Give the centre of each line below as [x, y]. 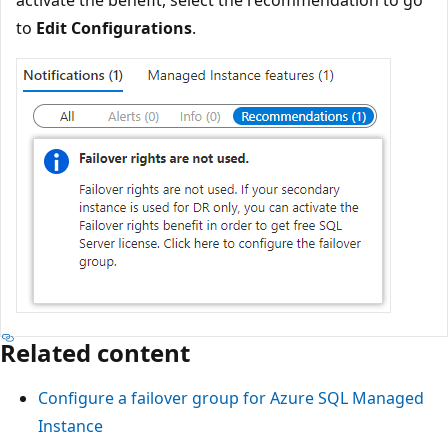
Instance [70, 426]
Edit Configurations [114, 28]
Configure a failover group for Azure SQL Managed [231, 398]
